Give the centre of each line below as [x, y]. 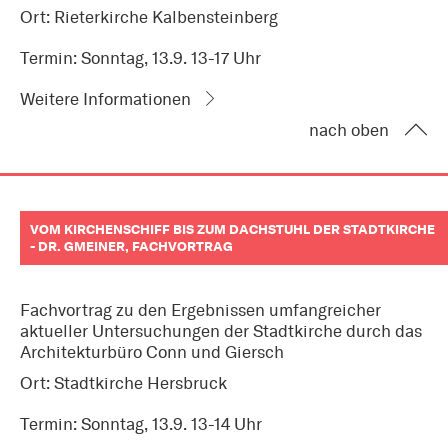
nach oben [349, 130]
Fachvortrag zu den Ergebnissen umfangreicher [200, 310]
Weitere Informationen [105, 99]
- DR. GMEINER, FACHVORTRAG [131, 246]
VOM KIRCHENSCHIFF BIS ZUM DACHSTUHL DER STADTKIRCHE [232, 229]
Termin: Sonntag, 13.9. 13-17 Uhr [140, 58]
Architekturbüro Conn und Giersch [152, 352]
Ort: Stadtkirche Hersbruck [123, 383]
